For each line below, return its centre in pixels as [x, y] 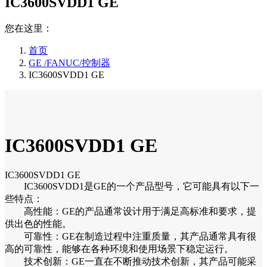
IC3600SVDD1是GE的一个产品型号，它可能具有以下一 [132, 186]
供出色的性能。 [38, 223]
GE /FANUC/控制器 [69, 63]
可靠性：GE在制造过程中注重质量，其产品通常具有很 [131, 236]
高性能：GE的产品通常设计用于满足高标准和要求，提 [131, 211]
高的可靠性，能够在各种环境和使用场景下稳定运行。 [119, 249]
